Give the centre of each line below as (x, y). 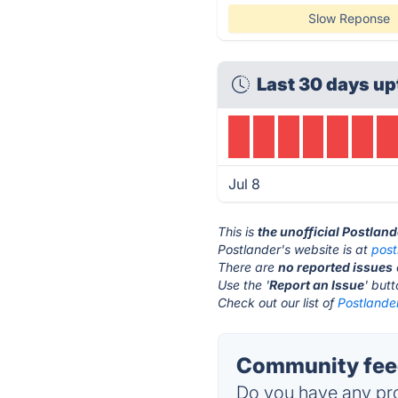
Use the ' (244, 285)
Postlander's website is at (295, 249)
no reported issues (336, 267)
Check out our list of (278, 302)
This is (238, 231)
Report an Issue (317, 285)
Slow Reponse (349, 18)
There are (248, 267)
